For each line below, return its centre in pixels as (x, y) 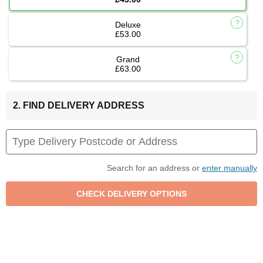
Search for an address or (154, 168)
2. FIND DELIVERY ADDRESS (79, 106)
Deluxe (128, 25)
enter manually (230, 168)
